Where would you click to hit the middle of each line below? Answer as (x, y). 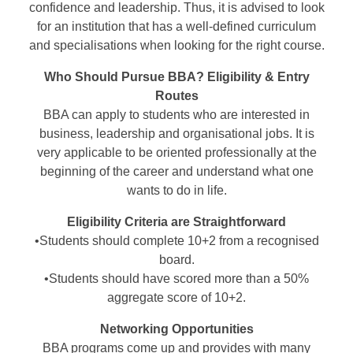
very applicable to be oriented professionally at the (176, 152)
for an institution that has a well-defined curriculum (176, 26)
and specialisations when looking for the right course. (176, 45)
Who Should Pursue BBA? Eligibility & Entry (176, 76)
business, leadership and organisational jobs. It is (176, 133)
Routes (176, 95)
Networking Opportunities (176, 329)
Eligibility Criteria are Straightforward (176, 221)
